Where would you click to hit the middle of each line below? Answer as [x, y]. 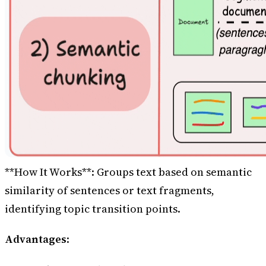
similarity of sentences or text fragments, [110, 190]
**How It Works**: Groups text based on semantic [128, 172]
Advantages [36, 239]
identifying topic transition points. [93, 208]
